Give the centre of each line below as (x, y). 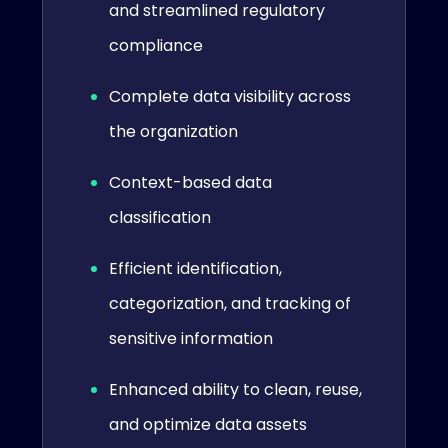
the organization (173, 131)
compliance (156, 45)
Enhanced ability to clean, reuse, (235, 389)
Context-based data (190, 182)
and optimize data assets (208, 424)
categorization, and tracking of (230, 303)
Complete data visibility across (230, 96)
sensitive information (191, 338)
